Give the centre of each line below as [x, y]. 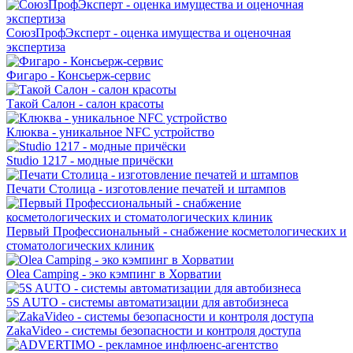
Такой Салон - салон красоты [85, 104]
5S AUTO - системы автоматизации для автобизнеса [147, 303]
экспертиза [36, 47]
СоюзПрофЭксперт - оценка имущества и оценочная [149, 33]
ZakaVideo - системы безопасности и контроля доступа [154, 331]
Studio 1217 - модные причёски [90, 161]
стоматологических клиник [80, 246]
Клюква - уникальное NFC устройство [110, 132]
